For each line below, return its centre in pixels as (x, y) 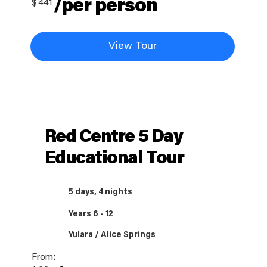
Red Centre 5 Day (114, 137)
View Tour (132, 47)
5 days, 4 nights (101, 192)
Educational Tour (114, 159)
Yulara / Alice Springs (112, 235)
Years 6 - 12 (91, 214)
